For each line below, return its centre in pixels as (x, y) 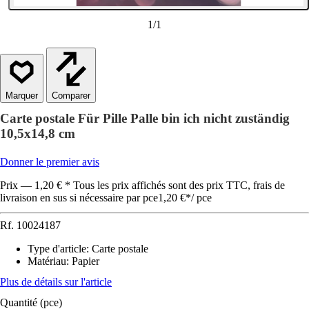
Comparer (71, 96)
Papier (86, 261)
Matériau (47, 261)
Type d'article (57, 249)
